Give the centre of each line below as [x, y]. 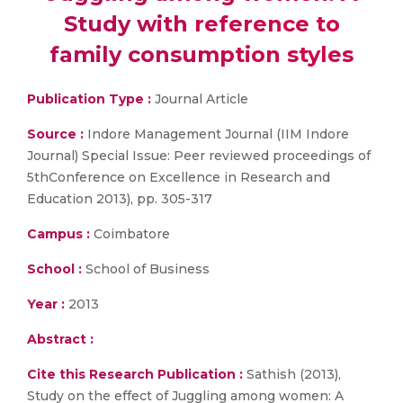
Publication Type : [89, 99]
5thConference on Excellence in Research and [179, 177]
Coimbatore [130, 234]
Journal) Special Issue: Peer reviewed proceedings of [199, 156]
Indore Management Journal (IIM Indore [216, 134]
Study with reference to [201, 24]
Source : [55, 134]
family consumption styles [201, 54]
